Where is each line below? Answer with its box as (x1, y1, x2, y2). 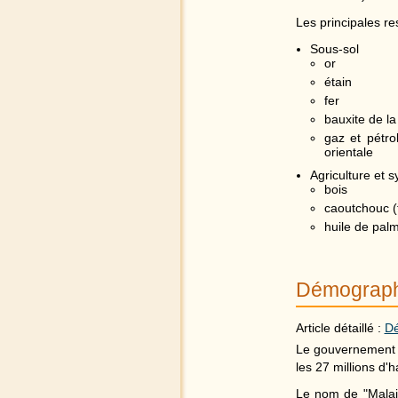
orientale (323, 144, 373, 159)
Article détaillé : (295, 320, 385, 335)
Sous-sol (309, 41, 359, 56)
